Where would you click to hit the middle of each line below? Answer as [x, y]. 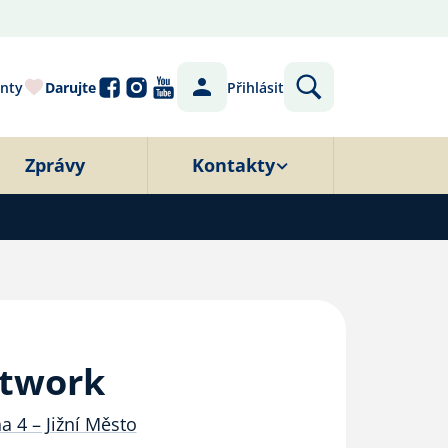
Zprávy [54, 165]
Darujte [70, 87]
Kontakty [233, 165]
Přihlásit [255, 87]
